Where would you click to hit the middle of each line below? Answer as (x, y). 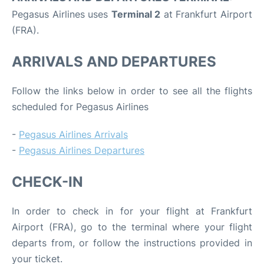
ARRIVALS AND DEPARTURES (114, 61)
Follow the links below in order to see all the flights (132, 90)
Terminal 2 (136, 14)
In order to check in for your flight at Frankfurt (132, 211)
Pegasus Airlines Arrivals (73, 134)
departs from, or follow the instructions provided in (132, 242)
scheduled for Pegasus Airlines (80, 106)
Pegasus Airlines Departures (82, 150)
